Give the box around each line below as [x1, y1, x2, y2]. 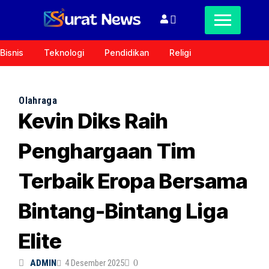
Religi [169, 47, 191, 58]
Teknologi [44, 47, 84, 58]
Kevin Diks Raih [19, 108, 169, 133]
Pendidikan [104, 47, 149, 58]
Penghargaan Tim [19, 138, 196, 163]
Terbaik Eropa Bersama [19, 168, 248, 193]
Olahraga [19, 94, 57, 106]
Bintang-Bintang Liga [19, 198, 229, 223]
